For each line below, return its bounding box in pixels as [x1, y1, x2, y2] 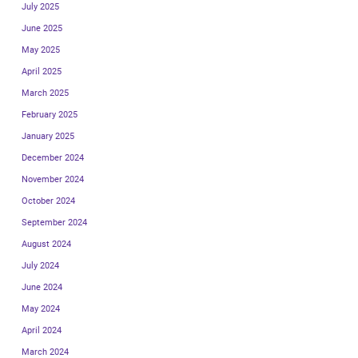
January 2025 [22, 130, 74, 141]
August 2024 [22, 238, 71, 249]
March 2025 [22, 87, 69, 98]
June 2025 [22, 22, 62, 34]
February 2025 [22, 109, 78, 120]
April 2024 [22, 324, 62, 336]
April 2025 [22, 66, 62, 77]
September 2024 [22, 217, 87, 228]
